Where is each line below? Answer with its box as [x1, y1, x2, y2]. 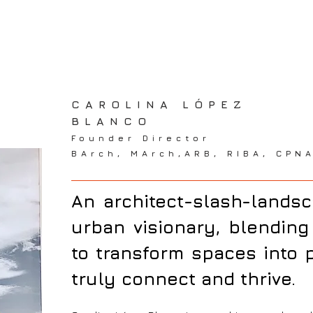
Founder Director [71, 133, 210, 143]
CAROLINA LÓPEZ [71, 98, 247, 110]
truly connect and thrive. [71, 268, 296, 289]
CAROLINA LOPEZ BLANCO [71, 152, 275, 164]
